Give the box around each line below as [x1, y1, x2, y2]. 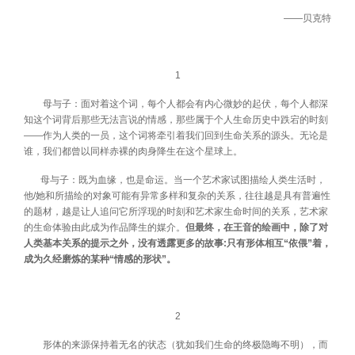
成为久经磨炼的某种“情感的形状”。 [24, 253, 176, 265]
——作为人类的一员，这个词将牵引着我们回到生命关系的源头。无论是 [24, 129, 328, 141]
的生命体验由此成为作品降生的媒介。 [24, 221, 185, 233]
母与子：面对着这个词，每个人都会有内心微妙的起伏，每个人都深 [24, 97, 328, 109]
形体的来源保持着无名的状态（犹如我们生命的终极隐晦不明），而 [24, 338, 328, 350]
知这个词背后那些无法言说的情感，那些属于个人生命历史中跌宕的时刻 [24, 113, 328, 125]
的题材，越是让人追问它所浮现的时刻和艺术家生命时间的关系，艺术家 [24, 205, 328, 217]
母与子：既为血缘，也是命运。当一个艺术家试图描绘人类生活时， [40, 174, 326, 185]
